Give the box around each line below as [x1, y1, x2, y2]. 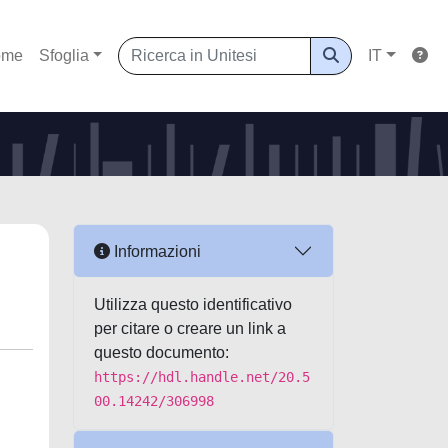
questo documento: [94, 344, 229, 361]
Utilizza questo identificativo [94, 296, 292, 313]
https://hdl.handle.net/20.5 [94, 369, 310, 385]
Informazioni [110, 242, 201, 260]
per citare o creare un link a [94, 320, 286, 337]
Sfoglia [38, 47, 89, 64]
